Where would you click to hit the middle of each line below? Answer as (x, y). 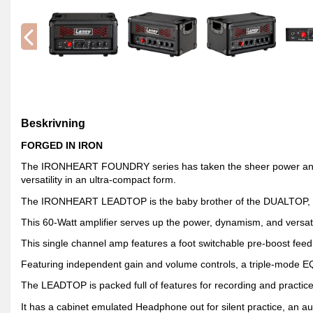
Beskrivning (53, 124)
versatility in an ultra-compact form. (99, 180)
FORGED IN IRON (62, 146)
